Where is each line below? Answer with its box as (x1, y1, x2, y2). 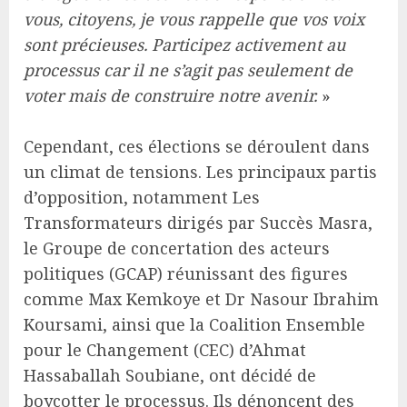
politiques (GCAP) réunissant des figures (24, 262, 348, 284)
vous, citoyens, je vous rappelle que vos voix (24, 7, 364, 30)
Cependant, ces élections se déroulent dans (24, 134, 370, 157)
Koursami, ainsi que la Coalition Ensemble (24, 313, 365, 335)
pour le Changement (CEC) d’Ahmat (24, 338, 306, 361)
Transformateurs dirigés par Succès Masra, (24, 211, 372, 233)
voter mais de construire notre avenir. (24, 84, 317, 106)
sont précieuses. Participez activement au (24, 33, 345, 55)
